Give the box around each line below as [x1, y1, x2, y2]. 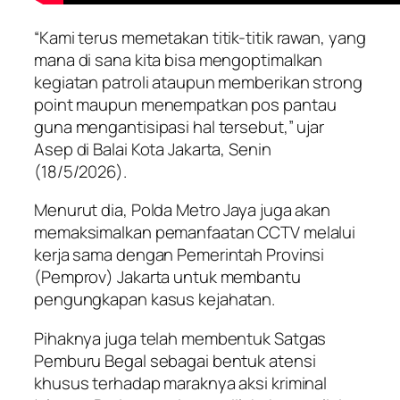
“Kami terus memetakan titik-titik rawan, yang [34, 25, 366, 49]
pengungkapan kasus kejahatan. [34, 287, 276, 312]
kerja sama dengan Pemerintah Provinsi [34, 243, 325, 267]
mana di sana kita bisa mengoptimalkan [34, 47, 323, 71]
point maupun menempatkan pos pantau [34, 92, 337, 116]
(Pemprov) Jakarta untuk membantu [34, 265, 301, 289]
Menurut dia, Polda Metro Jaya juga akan [34, 198, 331, 222]
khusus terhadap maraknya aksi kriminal [34, 371, 328, 395]
